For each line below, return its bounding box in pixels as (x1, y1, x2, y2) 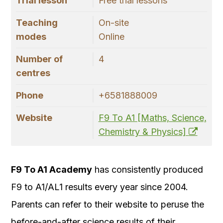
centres (16, 68, 50, 79)
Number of (16, 54, 63, 65)
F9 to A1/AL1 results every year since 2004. (11, 182, 188, 193)
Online (98, 31, 124, 42)
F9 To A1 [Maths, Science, (98, 112, 207, 123)
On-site (98, 17, 129, 28)
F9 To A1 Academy (11, 164, 92, 175)
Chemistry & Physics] (98, 126, 189, 137)
